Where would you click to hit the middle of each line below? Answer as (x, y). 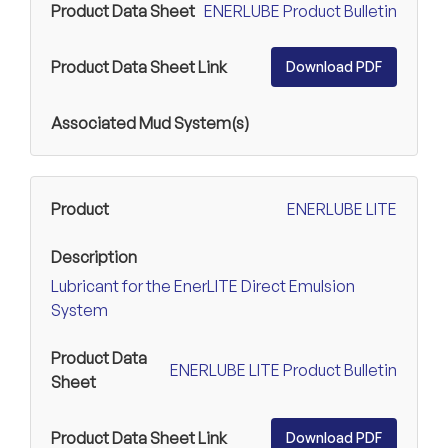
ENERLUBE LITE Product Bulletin (283, 370)
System (79, 310)
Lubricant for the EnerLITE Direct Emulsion (203, 286)
